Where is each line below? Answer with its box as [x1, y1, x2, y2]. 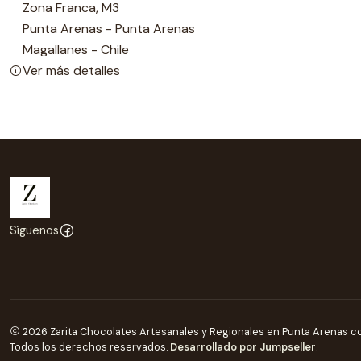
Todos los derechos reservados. [10, 340, 170, 355]
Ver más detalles [23, 61, 120, 79]
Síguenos [10, 222, 59, 238]
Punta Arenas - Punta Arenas [23, 19, 195, 37]
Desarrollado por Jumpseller [170, 340, 316, 355]
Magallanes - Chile [23, 40, 129, 58]
